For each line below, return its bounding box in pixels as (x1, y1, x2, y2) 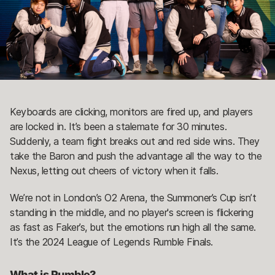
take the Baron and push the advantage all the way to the (10, 150, 262, 163)
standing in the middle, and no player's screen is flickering (10, 206, 254, 219)
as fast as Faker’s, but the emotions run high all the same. (10, 221, 256, 234)
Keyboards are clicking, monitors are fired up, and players (10, 106, 253, 118)
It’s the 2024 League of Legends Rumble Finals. (10, 236, 213, 249)
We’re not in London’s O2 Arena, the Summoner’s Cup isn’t (10, 192, 257, 204)
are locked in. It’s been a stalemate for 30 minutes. (10, 120, 227, 133)
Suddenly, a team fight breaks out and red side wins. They (10, 135, 260, 148)
